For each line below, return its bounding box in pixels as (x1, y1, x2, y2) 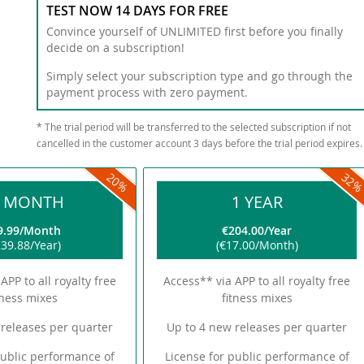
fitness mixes (221, 290, 292, 305)
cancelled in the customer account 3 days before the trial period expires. (36, 136, 362, 149)
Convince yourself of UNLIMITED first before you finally (45, 24, 343, 39)
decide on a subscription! (45, 40, 184, 55)
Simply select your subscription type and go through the (45, 68, 353, 84)
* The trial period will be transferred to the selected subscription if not (36, 120, 351, 133)
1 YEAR (231, 191, 283, 213)
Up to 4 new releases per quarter (167, 319, 348, 335)
